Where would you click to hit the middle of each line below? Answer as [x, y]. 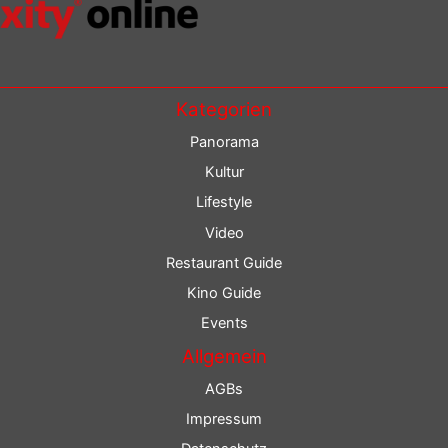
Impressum [224, 418]
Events [224, 323]
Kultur [224, 171]
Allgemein [224, 357]
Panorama [224, 141]
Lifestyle [224, 202]
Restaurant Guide [224, 262]
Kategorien [224, 110]
